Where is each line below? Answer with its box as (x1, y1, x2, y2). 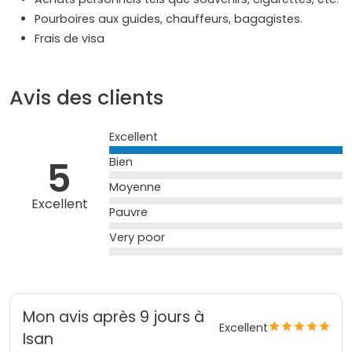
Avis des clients (9, 83, 163, 112)
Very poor (109, 229, 166, 246)
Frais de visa (35, 30, 108, 46)
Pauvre (109, 204, 148, 221)
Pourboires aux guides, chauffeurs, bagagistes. (35, 10, 302, 27)
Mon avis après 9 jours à (23, 306, 204, 328)
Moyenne (109, 178, 162, 195)
